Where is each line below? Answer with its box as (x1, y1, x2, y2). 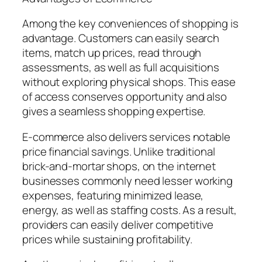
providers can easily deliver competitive (22, 216, 213, 232)
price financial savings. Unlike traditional (22, 143, 215, 159)
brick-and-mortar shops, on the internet (22, 158, 216, 174)
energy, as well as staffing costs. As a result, (22, 202, 237, 218)
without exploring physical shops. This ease (22, 74, 236, 90)
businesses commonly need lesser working (22, 173, 233, 188)
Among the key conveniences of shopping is (22, 16, 239, 32)
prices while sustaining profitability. (22, 231, 193, 247)
